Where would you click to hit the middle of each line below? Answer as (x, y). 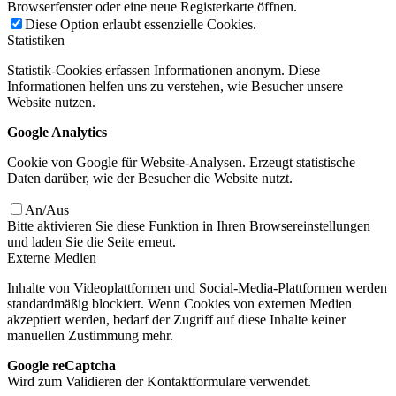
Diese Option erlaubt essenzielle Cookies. (141, 24)
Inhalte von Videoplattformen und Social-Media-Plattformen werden (197, 287)
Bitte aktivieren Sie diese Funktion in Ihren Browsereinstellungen (189, 225)
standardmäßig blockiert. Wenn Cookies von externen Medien (179, 303)
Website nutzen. (51, 102)
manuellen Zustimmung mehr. (90, 335)
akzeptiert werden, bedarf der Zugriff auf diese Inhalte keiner (176, 319)
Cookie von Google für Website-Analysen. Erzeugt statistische (181, 162)
